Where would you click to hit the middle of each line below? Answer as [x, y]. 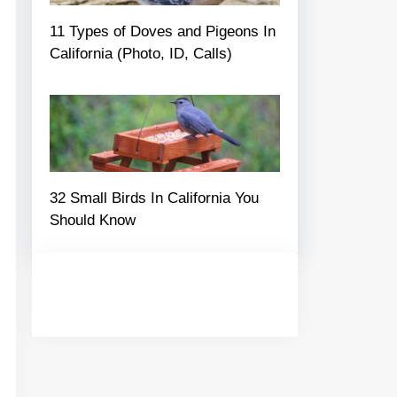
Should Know [93, 220]
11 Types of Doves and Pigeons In [163, 32]
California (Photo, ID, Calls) [141, 54]
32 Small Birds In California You [154, 198]
